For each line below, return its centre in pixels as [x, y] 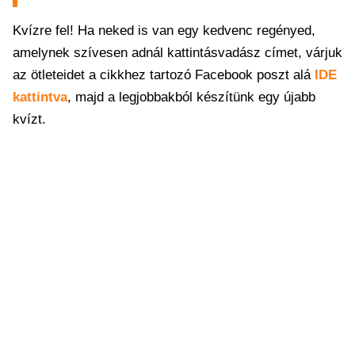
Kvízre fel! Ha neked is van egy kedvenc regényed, [164, 31]
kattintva [40, 97]
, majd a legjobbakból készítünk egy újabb [191, 97]
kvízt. [29, 119]
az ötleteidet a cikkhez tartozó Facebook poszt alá [164, 75]
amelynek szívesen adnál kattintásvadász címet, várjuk [177, 53]
